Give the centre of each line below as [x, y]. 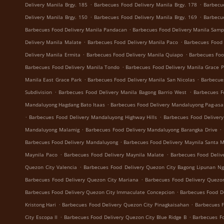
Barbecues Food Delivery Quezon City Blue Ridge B [125, 217]
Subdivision [38, 92]
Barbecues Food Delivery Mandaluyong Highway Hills [93, 117]
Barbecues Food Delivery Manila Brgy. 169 [145, 17]
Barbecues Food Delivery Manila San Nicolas [141, 79]
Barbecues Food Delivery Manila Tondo [72, 67]
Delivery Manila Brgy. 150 [56, 17]
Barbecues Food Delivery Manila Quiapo [135, 54]
